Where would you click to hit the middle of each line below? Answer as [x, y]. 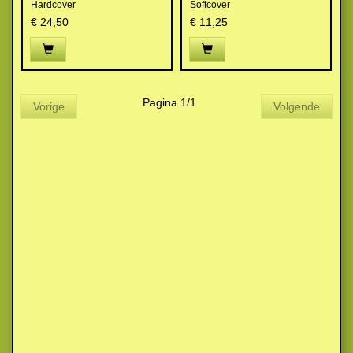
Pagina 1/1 [169, 102]
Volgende [297, 106]
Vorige [49, 106]
